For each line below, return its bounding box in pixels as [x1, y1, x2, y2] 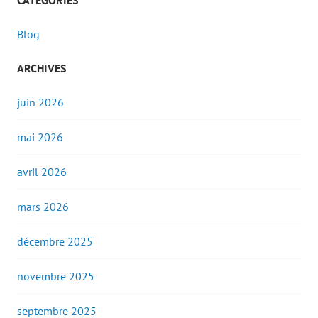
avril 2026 [17, 165, 67, 180]
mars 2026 [17, 199, 69, 214]
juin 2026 [17, 95, 64, 110]
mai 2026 [17, 130, 63, 145]
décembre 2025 [17, 234, 93, 249]
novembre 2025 [17, 269, 94, 284]
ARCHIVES [17, 61, 66, 76]
